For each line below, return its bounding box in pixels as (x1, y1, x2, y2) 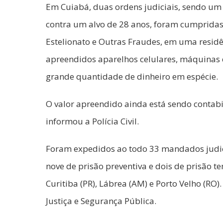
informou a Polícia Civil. (46, 115, 139, 127)
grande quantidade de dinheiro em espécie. (46, 71, 218, 83)
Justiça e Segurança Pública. (46, 195, 156, 207)
